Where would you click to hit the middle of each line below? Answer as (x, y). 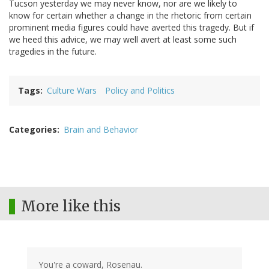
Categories (33, 130)
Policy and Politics (140, 91)
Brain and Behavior (101, 130)
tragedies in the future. (53, 52)
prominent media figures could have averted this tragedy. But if (131, 28)
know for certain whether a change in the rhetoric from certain (130, 16)
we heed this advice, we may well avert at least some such (123, 40)
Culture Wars (72, 91)
